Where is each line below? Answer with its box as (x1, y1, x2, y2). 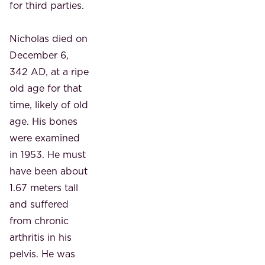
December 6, (9, 48, 69, 62)
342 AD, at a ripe (9, 64, 89, 78)
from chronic (9, 214, 69, 227)
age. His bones (9, 114, 77, 128)
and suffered (9, 197, 69, 211)
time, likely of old (9, 98, 88, 111)
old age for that (9, 81, 82, 95)
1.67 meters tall (9, 180, 78, 194)
